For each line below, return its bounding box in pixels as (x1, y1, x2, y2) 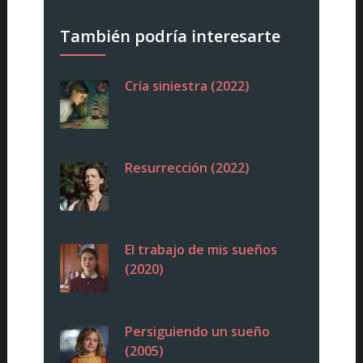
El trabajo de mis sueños (124, 241, 277, 259)
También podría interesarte (59, 25, 280, 48)
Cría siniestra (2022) (124, 77, 250, 96)
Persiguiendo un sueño (124, 322, 270, 341)
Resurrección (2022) (124, 159, 250, 177)
